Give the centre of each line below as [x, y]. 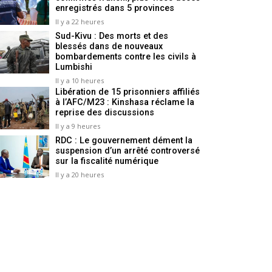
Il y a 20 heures [80, 175]
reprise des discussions [105, 113]
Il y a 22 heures [80, 22]
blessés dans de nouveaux [109, 47]
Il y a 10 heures [80, 81]
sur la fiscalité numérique [107, 161]
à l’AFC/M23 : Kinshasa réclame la [125, 103]
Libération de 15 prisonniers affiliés [127, 92]
